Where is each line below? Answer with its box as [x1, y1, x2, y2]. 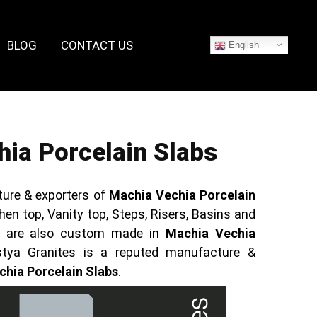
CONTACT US [60, 38, 133, 52]
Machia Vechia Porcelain [108, 187, 256, 202]
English [226, 40, 259, 51]
